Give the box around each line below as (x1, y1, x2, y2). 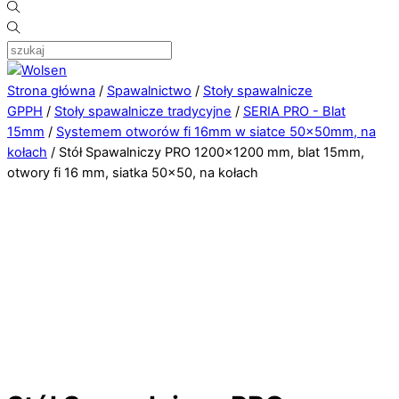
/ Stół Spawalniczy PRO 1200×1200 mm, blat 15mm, (47, 144, 364, 161)
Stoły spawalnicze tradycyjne (54, 103, 232, 120)
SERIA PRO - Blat (243, 103, 346, 120)
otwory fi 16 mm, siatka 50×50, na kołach (7, 165, 258, 182)
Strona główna (7, 83, 95, 100)
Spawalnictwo (107, 83, 191, 100)
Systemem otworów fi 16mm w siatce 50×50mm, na (56, 124, 376, 141)
